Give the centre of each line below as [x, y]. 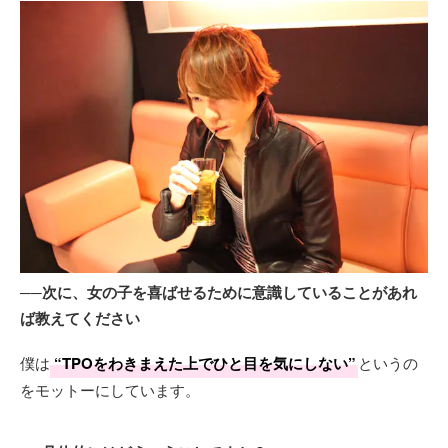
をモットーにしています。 [110, 389]
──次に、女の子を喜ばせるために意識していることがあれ [218, 291]
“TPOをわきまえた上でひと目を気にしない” [205, 362]
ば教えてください [80, 317]
